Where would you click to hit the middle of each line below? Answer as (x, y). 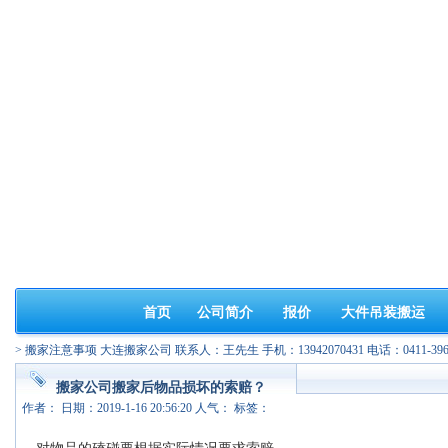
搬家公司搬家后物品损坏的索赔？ (161, 388)
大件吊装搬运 (383, 312)
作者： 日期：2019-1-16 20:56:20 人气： (126, 408)
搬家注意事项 (61, 350)
